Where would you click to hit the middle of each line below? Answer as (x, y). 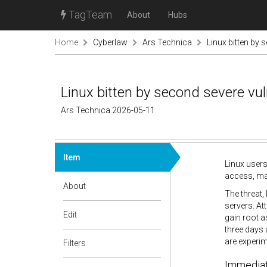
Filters (74, 243)
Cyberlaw (110, 42)
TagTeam (89, 15)
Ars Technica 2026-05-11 (108, 110)
